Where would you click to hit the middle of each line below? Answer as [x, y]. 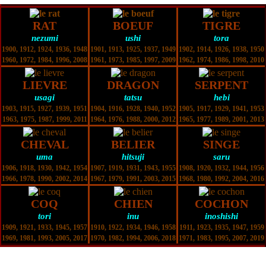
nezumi [45, 38]
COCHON [221, 203]
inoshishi [221, 216]
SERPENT [221, 85]
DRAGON [133, 85]
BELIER [133, 144]
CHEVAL [45, 144]
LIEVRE [45, 85]
